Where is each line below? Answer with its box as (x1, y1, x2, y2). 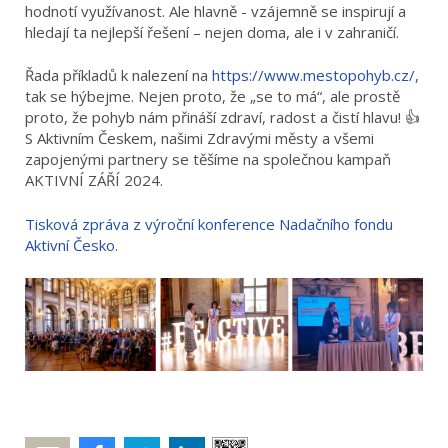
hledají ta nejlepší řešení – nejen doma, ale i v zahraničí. (25, 21, 399, 42)
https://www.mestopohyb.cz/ (212, 65, 415, 85)
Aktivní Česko (25, 234, 115, 255)
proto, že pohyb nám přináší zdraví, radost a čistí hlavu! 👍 (25, 107, 420, 127)
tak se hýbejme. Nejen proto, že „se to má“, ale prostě (25, 86, 400, 106)
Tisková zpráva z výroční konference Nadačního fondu (25, 213, 393, 234)
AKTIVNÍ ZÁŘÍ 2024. (25, 170, 163, 190)
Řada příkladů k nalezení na (25, 65, 212, 85)
